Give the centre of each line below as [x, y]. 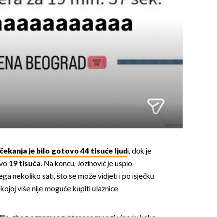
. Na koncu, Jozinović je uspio [86, 164]
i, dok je [139, 151]
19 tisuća [24, 164]
